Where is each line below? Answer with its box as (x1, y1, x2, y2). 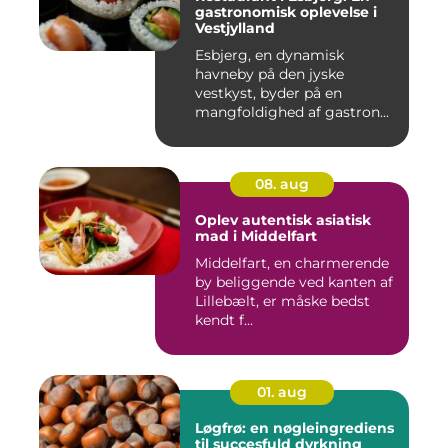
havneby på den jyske (195, 65, 344, 84)
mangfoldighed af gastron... (195, 103, 389, 122)
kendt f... (195, 311, 253, 330)
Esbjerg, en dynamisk (195, 46, 344, 65)
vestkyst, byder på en (195, 84, 342, 103)
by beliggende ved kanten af (195, 273, 393, 292)
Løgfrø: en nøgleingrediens (195, 419, 394, 438)
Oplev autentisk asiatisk (195, 211, 371, 230)
